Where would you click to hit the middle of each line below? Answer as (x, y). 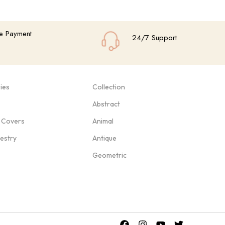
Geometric (109, 155)
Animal (103, 121)
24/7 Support (154, 38)
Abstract (106, 104)
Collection (108, 87)
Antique (104, 138)
